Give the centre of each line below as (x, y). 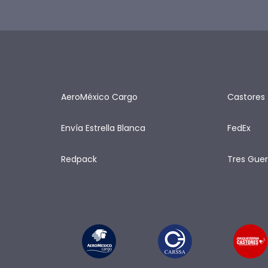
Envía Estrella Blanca (103, 128)
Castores (246, 97)
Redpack (79, 159)
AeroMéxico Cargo (99, 97)
